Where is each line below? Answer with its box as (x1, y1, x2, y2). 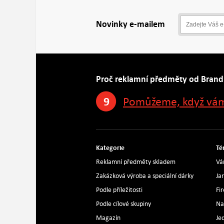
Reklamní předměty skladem (96, 157, 175, 166)
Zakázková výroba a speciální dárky (96, 171, 193, 180)
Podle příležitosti (96, 185, 142, 194)
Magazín (96, 213, 120, 222)
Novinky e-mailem (96, 18, 165, 30)
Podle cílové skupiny (96, 199, 151, 208)
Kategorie (96, 143, 124, 152)
